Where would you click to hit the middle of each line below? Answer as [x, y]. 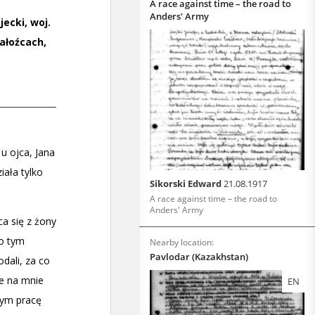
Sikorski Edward [187, 184]
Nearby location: [182, 242]
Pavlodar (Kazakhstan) [199, 257]
